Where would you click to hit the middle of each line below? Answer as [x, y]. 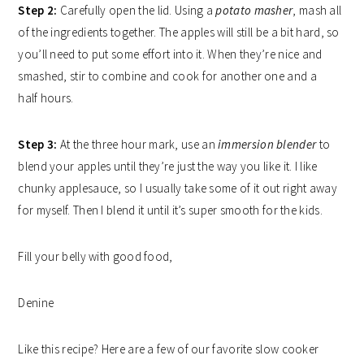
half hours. [46, 98]
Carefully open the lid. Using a [136, 11]
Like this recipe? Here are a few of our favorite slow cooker [169, 349]
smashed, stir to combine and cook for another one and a [167, 76]
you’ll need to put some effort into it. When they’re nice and [170, 54]
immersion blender [267, 145]
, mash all [317, 11]
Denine [36, 303]
